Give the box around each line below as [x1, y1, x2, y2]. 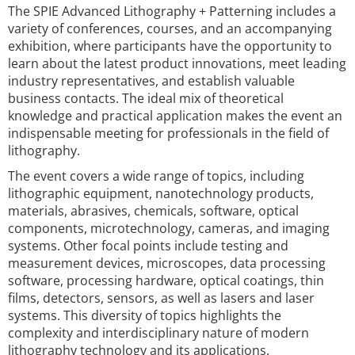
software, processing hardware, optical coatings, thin [8, 272, 324, 289]
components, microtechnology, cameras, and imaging [8, 219, 330, 237]
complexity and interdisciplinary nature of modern [8, 324, 309, 342]
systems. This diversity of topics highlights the [8, 307, 281, 324]
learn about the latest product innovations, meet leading [8, 55, 346, 72]
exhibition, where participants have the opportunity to [8, 37, 332, 55]
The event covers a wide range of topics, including [8, 167, 304, 185]
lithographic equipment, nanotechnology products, [8, 185, 314, 202]
